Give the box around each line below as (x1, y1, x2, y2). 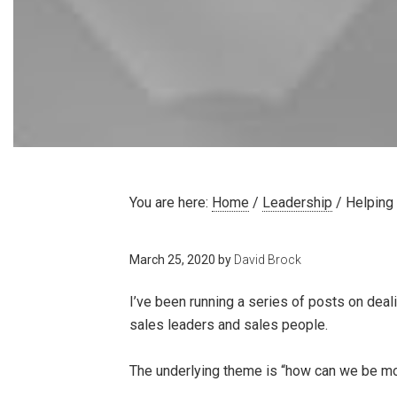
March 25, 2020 (129, 253, 216, 267)
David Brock (234, 253, 302, 267)
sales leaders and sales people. (129, 316, 329, 333)
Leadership (262, 194, 333, 211)
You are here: (129, 194, 213, 211)
